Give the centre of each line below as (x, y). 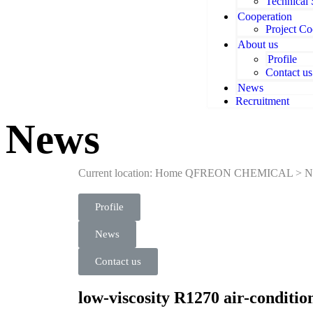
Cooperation (265, 16)
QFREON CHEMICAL (239, 173)
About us (258, 44)
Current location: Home (130, 173)
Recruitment (263, 101)
